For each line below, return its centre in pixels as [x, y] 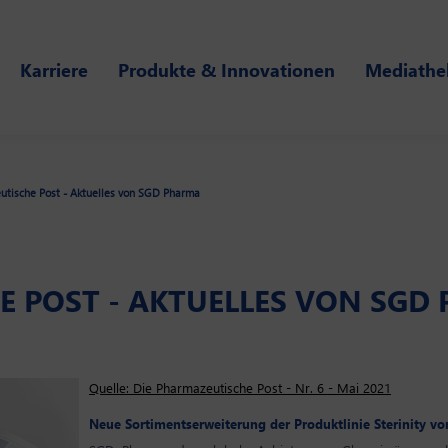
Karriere [53, 69]
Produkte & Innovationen [226, 69]
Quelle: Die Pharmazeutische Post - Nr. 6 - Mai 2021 [240, 387]
